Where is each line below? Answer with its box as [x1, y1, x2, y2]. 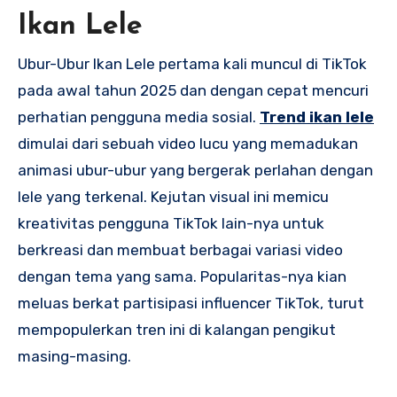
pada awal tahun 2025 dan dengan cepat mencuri [18, 81, 369, 99]
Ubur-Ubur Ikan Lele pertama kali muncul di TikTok [18, 54, 367, 73]
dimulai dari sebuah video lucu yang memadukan [18, 134, 358, 152]
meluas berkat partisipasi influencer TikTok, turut [18, 293, 364, 312]
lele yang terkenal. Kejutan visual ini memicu [18, 187, 329, 206]
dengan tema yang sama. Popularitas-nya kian [18, 267, 346, 285]
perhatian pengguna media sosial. [18, 107, 260, 126]
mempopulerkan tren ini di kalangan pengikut [18, 320, 336, 339]
